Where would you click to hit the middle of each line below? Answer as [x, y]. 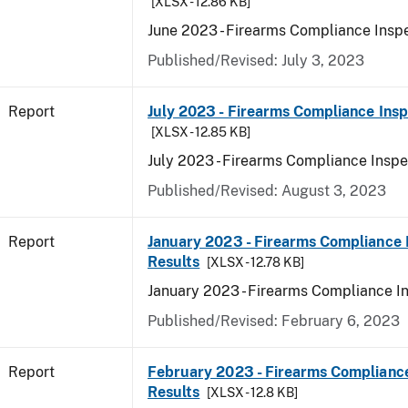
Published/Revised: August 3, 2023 [267, 191]
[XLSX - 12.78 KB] [256, 262]
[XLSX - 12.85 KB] [201, 132]
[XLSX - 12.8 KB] [253, 393]
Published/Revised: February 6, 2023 [274, 321]
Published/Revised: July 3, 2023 [256, 61]
